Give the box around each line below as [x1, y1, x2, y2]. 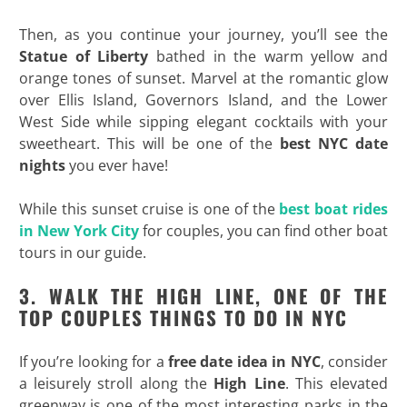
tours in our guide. [18, 242, 146, 263]
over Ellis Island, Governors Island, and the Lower [18, 89, 389, 110]
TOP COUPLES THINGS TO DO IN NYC [18, 303, 348, 332]
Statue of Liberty [18, 45, 149, 66]
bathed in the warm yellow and [148, 45, 389, 66]
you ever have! [65, 154, 168, 175]
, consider [320, 351, 389, 372]
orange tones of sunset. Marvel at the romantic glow [18, 67, 389, 88]
